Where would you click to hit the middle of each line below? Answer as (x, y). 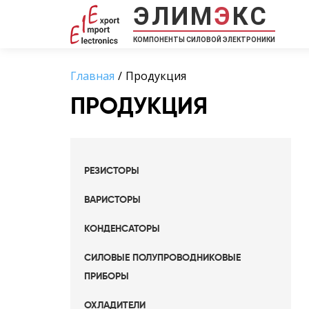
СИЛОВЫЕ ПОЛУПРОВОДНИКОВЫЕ (162, 258)
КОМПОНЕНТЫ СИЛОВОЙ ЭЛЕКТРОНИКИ (204, 40)
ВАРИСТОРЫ (112, 200)
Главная (92, 76)
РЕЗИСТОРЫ (112, 171)
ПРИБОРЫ (107, 277)
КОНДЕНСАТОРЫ (122, 229)
